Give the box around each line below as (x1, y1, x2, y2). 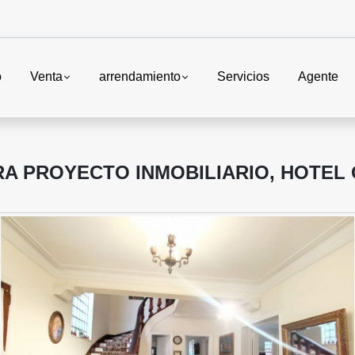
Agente (298, 70, 338, 84)
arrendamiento (98, 70, 181, 84)
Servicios (217, 70, 269, 84)
